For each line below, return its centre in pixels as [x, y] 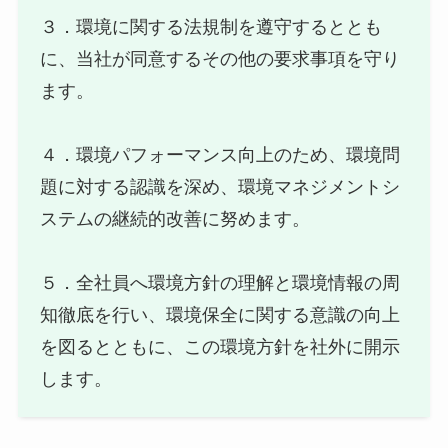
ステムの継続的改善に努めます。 [175, 219]
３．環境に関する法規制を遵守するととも [211, 27]
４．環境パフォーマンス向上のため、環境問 [220, 155]
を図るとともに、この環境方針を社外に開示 [220, 347]
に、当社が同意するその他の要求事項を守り [220, 59]
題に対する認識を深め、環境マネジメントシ [220, 187]
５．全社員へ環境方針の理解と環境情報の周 [220, 283]
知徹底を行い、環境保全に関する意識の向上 [220, 315]
